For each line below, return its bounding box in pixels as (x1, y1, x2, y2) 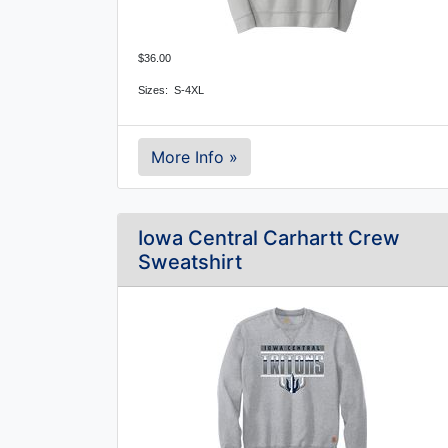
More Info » (151, 147, 238, 167)
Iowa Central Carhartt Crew (138, 226, 400, 250)
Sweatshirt (138, 250, 242, 274)
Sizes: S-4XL (138, 84, 204, 96)
